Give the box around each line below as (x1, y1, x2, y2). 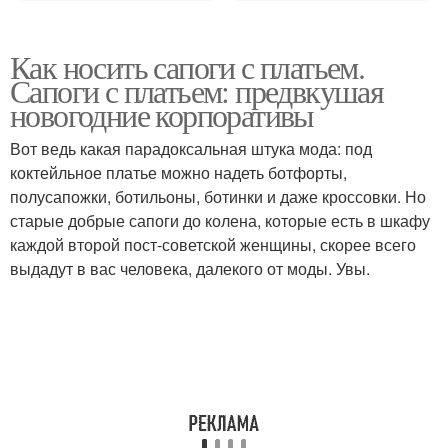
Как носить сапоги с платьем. (10, 45, 365, 88)
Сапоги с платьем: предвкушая (10, 69, 384, 112)
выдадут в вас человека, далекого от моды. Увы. (10, 257, 370, 280)
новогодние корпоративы (10, 93, 314, 136)
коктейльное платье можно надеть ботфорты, (10, 161, 347, 184)
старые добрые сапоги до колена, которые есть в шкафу (10, 209, 430, 232)
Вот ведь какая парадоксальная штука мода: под (10, 137, 372, 160)
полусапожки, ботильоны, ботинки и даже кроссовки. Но (10, 185, 426, 208)
